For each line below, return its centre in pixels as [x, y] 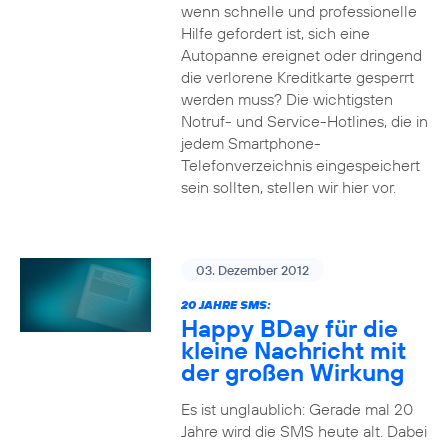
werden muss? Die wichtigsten [286, 99]
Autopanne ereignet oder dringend [301, 55]
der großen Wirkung [292, 372]
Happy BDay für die [289, 328]
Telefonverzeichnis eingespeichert [300, 165]
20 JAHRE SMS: [225, 304]
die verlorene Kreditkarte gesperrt [297, 77]
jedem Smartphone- [250, 143]
